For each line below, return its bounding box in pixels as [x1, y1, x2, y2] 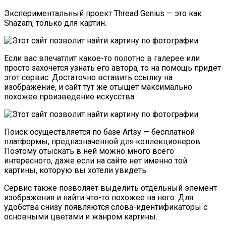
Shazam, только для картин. [4, 18, 106, 28]
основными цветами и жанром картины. [4, 211, 157, 221]
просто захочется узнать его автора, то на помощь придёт [4, 63, 221, 73]
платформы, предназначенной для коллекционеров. [4, 136, 202, 146]
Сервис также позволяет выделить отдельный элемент [4, 183, 217, 193]
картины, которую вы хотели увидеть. [4, 165, 148, 175]
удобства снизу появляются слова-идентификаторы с [4, 202, 207, 212]
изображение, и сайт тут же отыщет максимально [4, 82, 192, 92]
